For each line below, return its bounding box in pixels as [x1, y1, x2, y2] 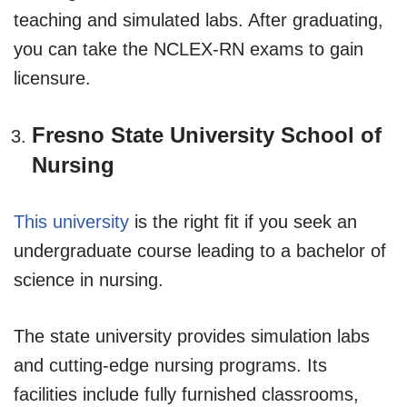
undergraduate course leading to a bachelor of [14, 240, 386, 261]
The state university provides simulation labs [14, 325, 370, 346]
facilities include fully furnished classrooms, [14, 383, 359, 404]
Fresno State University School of [32, 122, 382, 147]
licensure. [14, 67, 91, 88]
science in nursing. [14, 269, 164, 290]
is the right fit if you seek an [129, 211, 357, 232]
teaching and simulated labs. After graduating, [14, 9, 383, 30]
